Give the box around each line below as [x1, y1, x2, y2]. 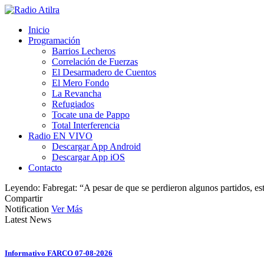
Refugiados [52, 99, 94, 109]
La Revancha [52, 88, 101, 98]
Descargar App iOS [52, 152, 125, 162]
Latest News [5, 214, 51, 225]
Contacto [28, 163, 62, 173]
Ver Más [51, 204, 82, 214]
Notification [5, 204, 49, 214]
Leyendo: [5, 183, 40, 193]
